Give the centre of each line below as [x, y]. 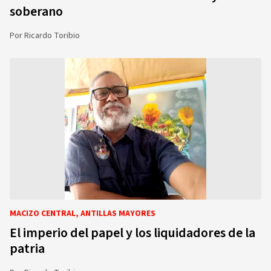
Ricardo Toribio [52, 36]
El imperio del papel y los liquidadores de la [132, 233]
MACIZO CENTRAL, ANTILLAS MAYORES [83, 214]
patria [27, 249]
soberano [36, 11]
